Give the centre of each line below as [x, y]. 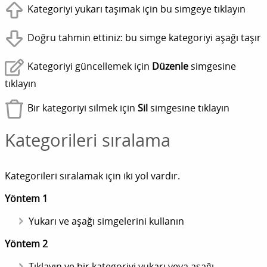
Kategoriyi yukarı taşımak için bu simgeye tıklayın [136, 9]
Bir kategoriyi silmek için [83, 108]
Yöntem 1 [26, 199]
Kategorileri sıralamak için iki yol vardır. [92, 176]
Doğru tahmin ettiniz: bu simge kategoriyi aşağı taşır [144, 38]
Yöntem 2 [26, 244]
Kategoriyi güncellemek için [90, 66]
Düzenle [170, 66]
